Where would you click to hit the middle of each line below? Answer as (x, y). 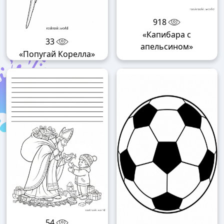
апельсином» (167, 46)
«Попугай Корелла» (57, 54)
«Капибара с (167, 34)
